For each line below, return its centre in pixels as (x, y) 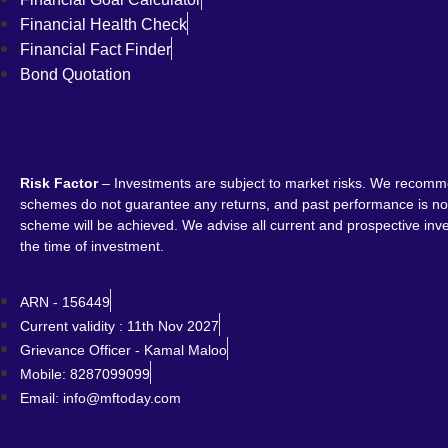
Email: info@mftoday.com (100, 398)
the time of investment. (92, 246)
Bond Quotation (75, 75)
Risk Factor (59, 183)
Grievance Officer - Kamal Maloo (123, 350)
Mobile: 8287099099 (85, 374)
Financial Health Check (103, 25)
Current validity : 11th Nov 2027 (119, 326)
